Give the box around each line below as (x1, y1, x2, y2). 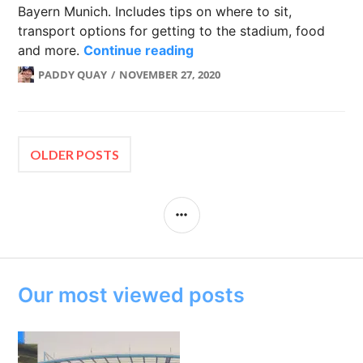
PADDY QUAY (38, 67, 108, 82)
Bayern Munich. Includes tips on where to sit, (18, 3, 293, 19)
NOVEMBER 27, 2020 (119, 67, 221, 82)
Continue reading (83, 42, 194, 58)
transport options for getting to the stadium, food (18, 23, 326, 39)
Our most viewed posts (18, 283, 246, 307)
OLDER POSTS (30, 146, 120, 162)
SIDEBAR (198, 200, 247, 214)
